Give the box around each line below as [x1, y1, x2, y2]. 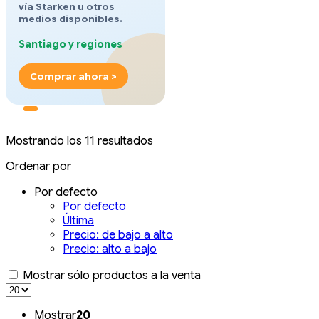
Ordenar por [6, 159, 71, 174]
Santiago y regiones [19, 38, 122, 51]
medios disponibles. [19, 13, 122, 26]
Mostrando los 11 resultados [6, 134, 153, 149]
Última [63, 214, 94, 229]
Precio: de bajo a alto [63, 228, 173, 243]
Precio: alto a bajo [63, 242, 157, 257]
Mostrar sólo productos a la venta [20, 268, 201, 283]
